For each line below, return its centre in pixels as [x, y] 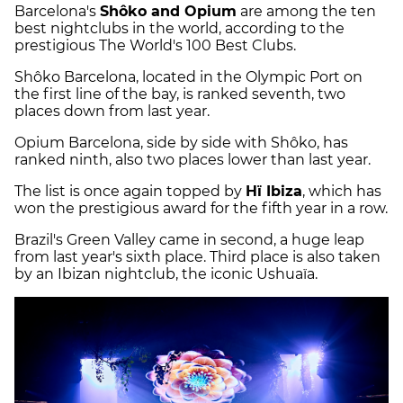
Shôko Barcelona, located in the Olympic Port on [188, 77]
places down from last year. [112, 112]
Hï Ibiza [274, 192]
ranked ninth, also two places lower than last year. [193, 160]
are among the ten [306, 12]
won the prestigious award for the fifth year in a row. [201, 209]
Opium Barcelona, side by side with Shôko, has [181, 143]
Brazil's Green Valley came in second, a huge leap [189, 240]
